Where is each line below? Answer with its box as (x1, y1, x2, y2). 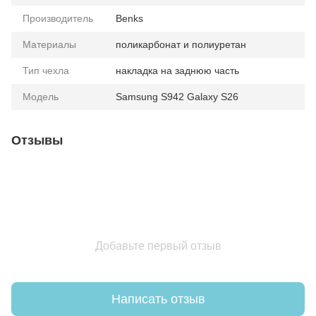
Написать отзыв (111, 291, 205, 306)
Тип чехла (23, 65, 69, 76)
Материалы (23, 39, 76, 50)
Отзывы (11, 133, 63, 147)
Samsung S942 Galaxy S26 (116, 91, 238, 102)
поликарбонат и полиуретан (116, 39, 246, 50)
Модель (23, 91, 59, 102)
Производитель (23, 13, 93, 24)
